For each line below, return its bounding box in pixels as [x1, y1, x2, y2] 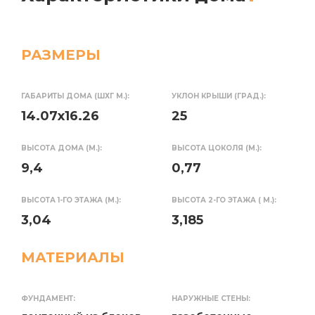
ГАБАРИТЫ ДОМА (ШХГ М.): [21, 91, 129, 101]
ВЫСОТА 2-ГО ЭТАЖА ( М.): [172, 195, 276, 205]
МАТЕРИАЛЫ [21, 248, 124, 266]
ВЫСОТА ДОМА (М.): [21, 143, 102, 153]
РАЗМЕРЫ [21, 46, 101, 63]
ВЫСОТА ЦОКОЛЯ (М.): [172, 143, 262, 153]
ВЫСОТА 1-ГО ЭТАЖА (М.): [21, 195, 121, 205]
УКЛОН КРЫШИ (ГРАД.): [172, 91, 266, 101]
